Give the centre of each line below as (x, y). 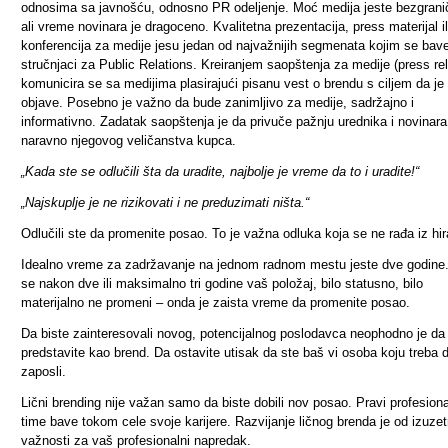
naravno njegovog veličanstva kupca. (128, 140)
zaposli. (43, 371)
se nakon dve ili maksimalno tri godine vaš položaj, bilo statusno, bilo (222, 283)
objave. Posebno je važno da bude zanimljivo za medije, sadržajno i (217, 102)
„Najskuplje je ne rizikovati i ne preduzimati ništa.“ (165, 202)
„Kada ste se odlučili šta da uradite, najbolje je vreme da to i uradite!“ (220, 171)
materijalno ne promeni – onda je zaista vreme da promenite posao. (215, 302)
